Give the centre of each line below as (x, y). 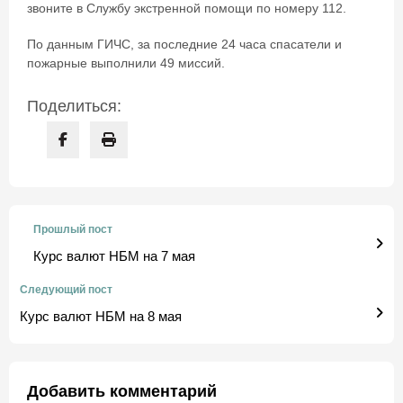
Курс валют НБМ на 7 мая (114, 255)
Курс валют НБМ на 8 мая (101, 316)
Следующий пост (66, 289)
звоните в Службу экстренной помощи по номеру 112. (187, 9)
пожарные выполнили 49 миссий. (126, 64)
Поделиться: (74, 106)
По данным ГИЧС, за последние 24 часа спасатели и (184, 45)
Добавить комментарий (122, 391)
